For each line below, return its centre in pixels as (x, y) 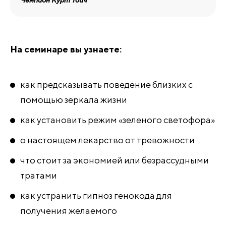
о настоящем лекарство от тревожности (107, 140)
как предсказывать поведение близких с (106, 84)
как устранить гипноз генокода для (96, 195)
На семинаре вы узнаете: (66, 49)
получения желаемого (69, 211)
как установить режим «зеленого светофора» (118, 120)
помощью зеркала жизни (74, 100)
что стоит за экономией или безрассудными (115, 160)
